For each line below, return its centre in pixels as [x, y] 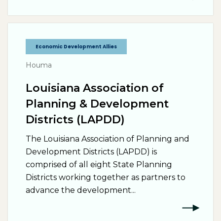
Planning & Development [97, 104]
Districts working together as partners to [106, 177]
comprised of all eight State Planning [99, 165]
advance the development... [81, 190]
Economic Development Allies [76, 47]
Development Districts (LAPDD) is [91, 152]
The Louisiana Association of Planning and [108, 139]
